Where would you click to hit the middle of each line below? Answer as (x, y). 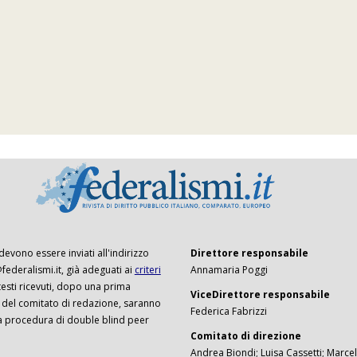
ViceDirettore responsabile (260, 295)
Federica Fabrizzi (228, 312)
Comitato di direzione (245, 336)
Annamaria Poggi (229, 270)
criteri (147, 270)
